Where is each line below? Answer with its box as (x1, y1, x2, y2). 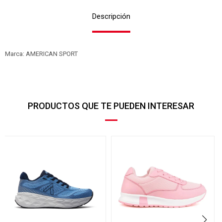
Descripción (92, 12, 130, 21)
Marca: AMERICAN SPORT (5, 50, 78, 57)
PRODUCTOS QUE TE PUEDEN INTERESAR (28, 101, 194, 111)
